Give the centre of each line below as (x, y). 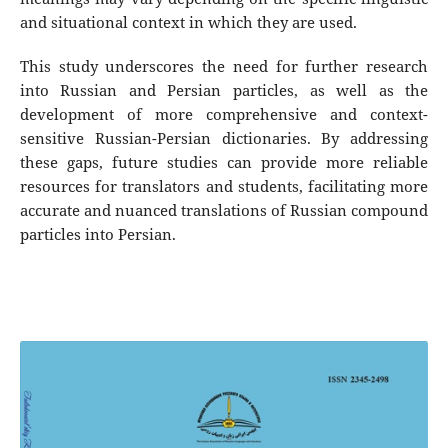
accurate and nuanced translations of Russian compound (224, 211)
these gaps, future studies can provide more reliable (224, 163)
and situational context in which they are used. (188, 23)
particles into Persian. (97, 235)
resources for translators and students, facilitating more (224, 187)
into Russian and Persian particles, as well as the (224, 91)
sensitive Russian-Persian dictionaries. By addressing (224, 139)
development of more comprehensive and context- (224, 115)
